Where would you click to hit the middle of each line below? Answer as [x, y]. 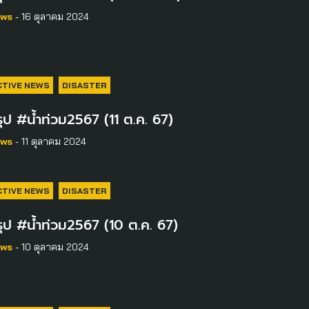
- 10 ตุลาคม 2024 [50, 247]
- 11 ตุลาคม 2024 [49, 141]
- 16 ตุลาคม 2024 [50, 17]
